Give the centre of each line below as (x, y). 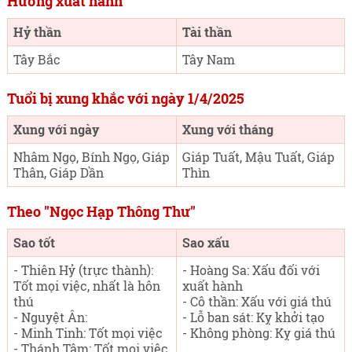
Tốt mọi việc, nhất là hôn (86, 286)
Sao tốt (34, 242)
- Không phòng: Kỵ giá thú (258, 333)
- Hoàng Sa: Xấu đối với (251, 270)
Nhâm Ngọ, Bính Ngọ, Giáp (91, 157)
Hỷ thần (37, 32)
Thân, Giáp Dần (58, 172)
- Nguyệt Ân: (50, 317)
